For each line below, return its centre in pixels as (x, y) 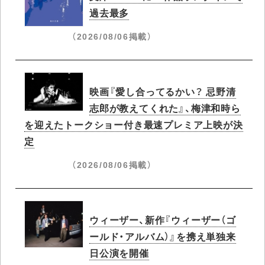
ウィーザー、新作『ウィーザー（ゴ (163, 219)
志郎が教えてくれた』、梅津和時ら (165, 107)
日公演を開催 (119, 252)
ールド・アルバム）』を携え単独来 (163, 236)
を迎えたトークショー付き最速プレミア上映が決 (134, 124)
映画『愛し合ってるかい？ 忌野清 (163, 91)
